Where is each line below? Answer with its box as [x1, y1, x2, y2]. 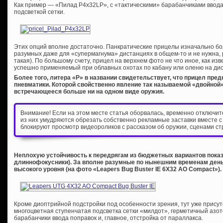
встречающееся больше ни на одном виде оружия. [14, 88, 164, 95]
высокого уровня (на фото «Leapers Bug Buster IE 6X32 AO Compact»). [14, 165, 222, 173]
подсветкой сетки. [14, 8, 65, 15]
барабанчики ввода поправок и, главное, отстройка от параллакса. [14, 214, 203, 222]
